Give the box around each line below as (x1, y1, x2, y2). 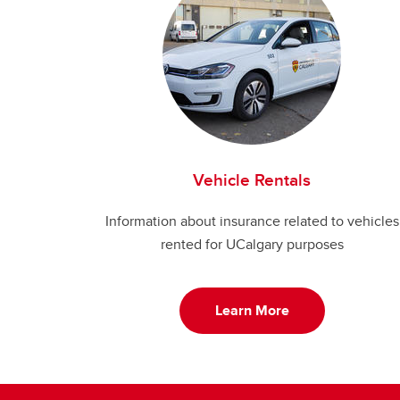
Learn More (214, 300, 289, 321)
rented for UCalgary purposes (160, 234, 344, 254)
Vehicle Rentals (193, 167, 311, 192)
